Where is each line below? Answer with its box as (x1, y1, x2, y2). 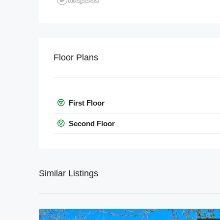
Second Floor (67, 119, 115, 128)
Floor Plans (54, 53, 98, 63)
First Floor (67, 99, 105, 108)
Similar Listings (39, 168, 98, 179)
